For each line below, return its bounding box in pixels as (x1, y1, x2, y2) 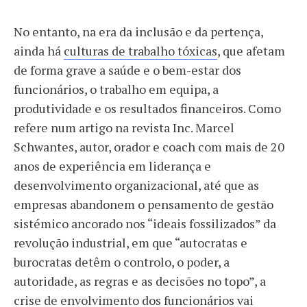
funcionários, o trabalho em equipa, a (14, 81, 219, 97)
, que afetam (217, 42, 285, 59)
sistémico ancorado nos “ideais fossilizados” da (14, 215, 276, 232)
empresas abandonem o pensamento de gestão (14, 196, 273, 212)
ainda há (14, 42, 64, 59)
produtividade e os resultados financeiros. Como (14, 100, 281, 116)
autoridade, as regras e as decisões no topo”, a (14, 273, 266, 289)
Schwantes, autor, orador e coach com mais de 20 (14, 138, 284, 155)
